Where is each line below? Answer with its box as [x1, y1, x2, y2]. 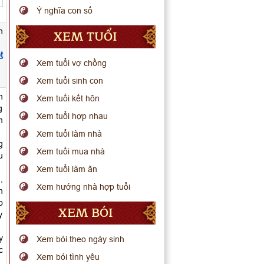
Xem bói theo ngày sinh [37, 235, 125, 244]
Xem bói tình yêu [37, 252, 100, 262]
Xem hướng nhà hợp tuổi [37, 182, 131, 192]
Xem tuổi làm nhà [37, 129, 103, 138]
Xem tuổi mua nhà [37, 147, 105, 156]
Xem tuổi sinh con [37, 76, 104, 85]
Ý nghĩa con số [37, 6, 93, 15]
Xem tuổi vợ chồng [37, 58, 107, 68]
